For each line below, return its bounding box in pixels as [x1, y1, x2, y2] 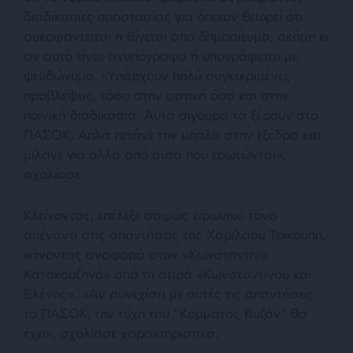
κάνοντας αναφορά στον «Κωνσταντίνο [24, 245, 268, 262]
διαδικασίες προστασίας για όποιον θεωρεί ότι [24, 7, 303, 24]
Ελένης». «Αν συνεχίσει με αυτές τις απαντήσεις [24, 284, 314, 302]
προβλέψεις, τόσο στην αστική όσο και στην [24, 86, 289, 103]
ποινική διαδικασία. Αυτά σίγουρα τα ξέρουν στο [24, 106, 318, 123]
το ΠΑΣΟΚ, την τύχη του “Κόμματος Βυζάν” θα [24, 304, 307, 321]
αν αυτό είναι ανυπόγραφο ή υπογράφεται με [24, 46, 298, 64]
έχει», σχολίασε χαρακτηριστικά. [24, 324, 219, 341]
